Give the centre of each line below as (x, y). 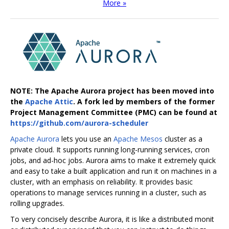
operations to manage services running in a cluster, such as (108, 192)
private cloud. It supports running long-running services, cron (110, 150)
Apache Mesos (138, 139)
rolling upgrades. (37, 203)
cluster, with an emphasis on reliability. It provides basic (101, 182)
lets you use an (86, 139)
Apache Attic (49, 101)
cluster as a (182, 139)
